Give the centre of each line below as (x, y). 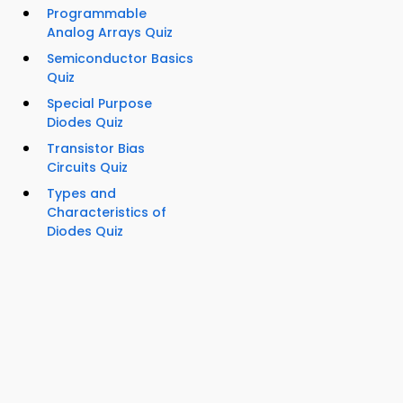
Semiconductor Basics (120, 58)
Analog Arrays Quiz (110, 32)
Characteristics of (107, 212)
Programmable (97, 13)
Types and (81, 193)
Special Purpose (99, 103)
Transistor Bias (96, 148)
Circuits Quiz (87, 167)
